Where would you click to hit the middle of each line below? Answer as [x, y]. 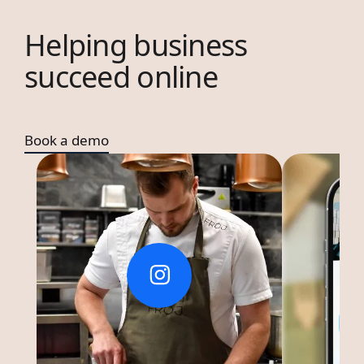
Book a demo [67, 141]
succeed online [121, 77]
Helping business [136, 45]
